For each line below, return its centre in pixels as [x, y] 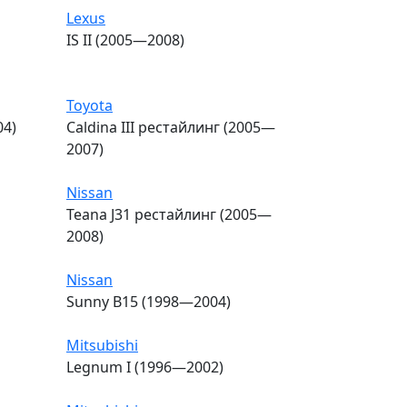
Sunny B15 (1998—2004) [149, 301]
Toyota [89, 105]
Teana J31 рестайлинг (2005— [169, 214]
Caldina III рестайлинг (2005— [171, 127]
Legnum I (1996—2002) [145, 367]
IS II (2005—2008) [125, 40]
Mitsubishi [102, 345]
